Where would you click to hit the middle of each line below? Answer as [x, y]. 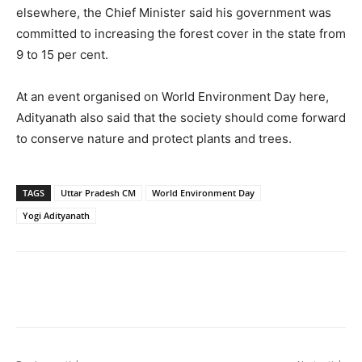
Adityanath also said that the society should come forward [181, 118]
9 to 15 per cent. [62, 55]
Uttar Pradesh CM [98, 193]
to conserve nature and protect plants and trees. [154, 139]
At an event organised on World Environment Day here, [173, 97]
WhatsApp [248, 293]
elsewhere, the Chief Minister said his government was [174, 13]
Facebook [74, 293]
